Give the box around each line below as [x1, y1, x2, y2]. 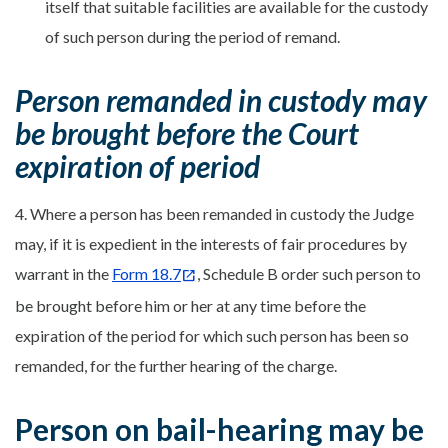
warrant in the [15, 263, 112, 283]
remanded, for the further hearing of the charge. [15, 355, 337, 375]
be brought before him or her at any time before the [15, 295, 366, 315]
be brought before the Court [15, 114, 359, 151]
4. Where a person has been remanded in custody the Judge [15, 203, 414, 223]
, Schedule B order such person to [197, 263, 421, 283]
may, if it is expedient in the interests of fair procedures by [15, 233, 407, 253]
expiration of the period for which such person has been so [15, 325, 409, 345]
